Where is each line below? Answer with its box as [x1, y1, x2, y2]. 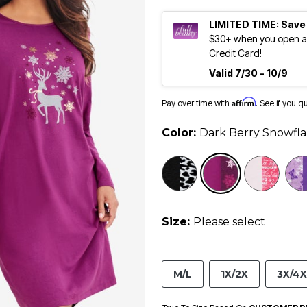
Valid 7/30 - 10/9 [209, 67, 288, 79]
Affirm [232, 97, 256, 108]
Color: [162, 126, 199, 140]
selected [243, 156, 285, 171]
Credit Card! [209, 47, 262, 60]
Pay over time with [162, 98, 232, 109]
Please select [193, 215, 265, 229]
